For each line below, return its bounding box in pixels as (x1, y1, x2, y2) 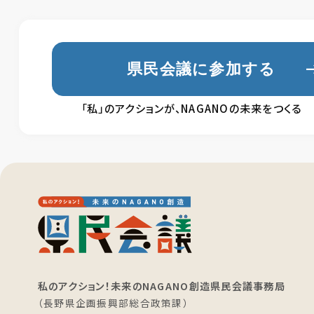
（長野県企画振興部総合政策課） (37, 295, 189, 310)
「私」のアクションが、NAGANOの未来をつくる (81, 100, 302, 116)
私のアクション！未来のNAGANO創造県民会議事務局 (37, 278, 286, 293)
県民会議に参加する (127, 60, 276, 78)
